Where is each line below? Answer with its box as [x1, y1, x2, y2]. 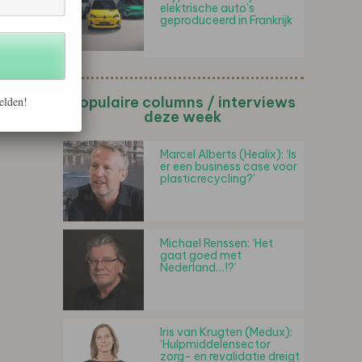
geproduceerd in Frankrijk [160, 13, 293, 27]
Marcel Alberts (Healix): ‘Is [160, 147, 297, 162]
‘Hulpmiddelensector [160, 337, 271, 351]
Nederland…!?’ [160, 260, 237, 275]
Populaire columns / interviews [69, 93, 296, 112]
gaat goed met [160, 248, 242, 263]
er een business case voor [160, 159, 297, 174]
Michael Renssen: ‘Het [160, 236, 273, 250]
